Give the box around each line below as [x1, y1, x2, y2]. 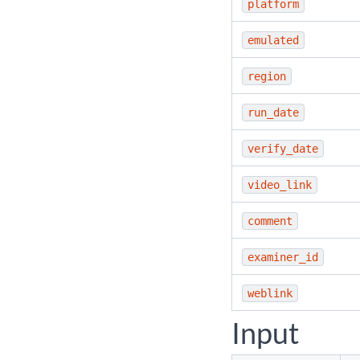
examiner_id [247, 251, 318, 264]
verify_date [247, 142, 318, 155]
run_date [247, 106, 299, 119]
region [247, 70, 286, 83]
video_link [247, 178, 312, 191]
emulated [247, 34, 299, 47]
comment [247, 215, 292, 227]
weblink [247, 287, 292, 300]
